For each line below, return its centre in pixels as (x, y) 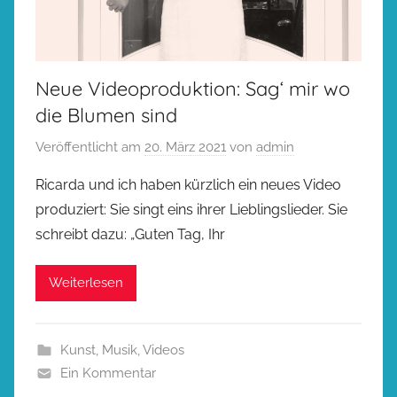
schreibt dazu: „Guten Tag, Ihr (130, 234)
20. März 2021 (185, 147)
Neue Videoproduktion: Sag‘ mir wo (193, 89)
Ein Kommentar (108, 373)
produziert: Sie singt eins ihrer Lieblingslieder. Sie (191, 209)
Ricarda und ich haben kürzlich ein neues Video (188, 184)
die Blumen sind (106, 115)
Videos (163, 350)
